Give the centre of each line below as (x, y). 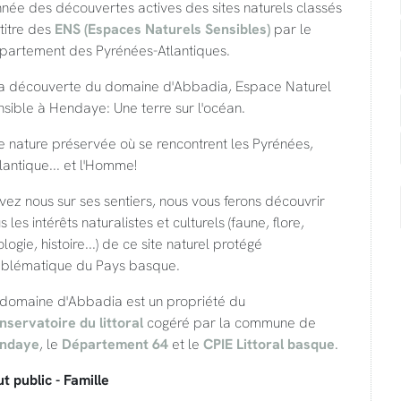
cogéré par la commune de (229, 322)
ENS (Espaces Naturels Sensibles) (162, 29)
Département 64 (115, 344)
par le (290, 29)
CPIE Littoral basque (269, 344)
